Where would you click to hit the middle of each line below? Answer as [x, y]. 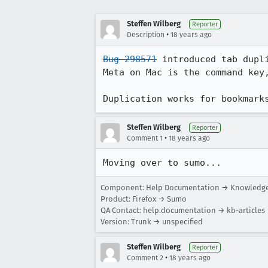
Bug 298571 [130, 59]
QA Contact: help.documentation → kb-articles [183, 210]
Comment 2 [145, 258]
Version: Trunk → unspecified [152, 222]
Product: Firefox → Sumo [144, 199]
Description [146, 35]
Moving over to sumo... [162, 163]
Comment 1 [145, 138]
